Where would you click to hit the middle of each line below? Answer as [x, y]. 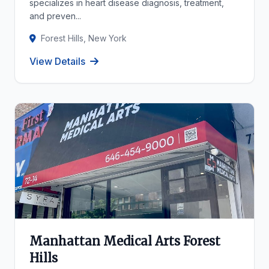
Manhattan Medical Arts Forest [125, 241]
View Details [57, 61]
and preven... [55, 16]
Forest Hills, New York [84, 38]
